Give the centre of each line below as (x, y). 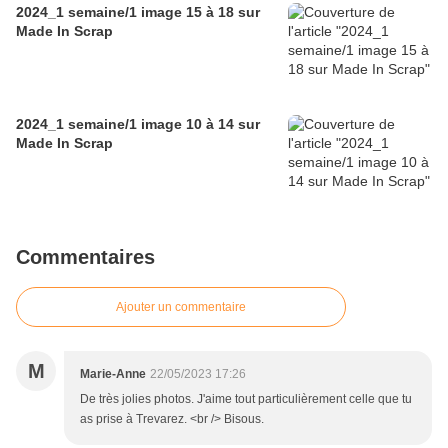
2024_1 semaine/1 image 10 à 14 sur (138, 124)
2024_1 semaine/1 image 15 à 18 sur (138, 12)
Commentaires (85, 257)
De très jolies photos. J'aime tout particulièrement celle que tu (246, 399)
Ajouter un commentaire (181, 307)
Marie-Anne (113, 374)
